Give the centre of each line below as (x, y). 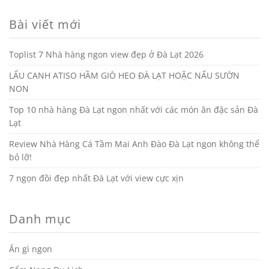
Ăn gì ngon (31, 249)
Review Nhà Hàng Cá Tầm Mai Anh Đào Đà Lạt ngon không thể (134, 144)
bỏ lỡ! (20, 157)
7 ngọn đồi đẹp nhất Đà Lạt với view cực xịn (96, 178)
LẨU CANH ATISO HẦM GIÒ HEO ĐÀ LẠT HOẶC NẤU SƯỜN (124, 76)
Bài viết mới (45, 25)
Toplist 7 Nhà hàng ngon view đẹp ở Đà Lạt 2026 (106, 55)
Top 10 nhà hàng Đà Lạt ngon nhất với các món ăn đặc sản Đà (134, 110)
